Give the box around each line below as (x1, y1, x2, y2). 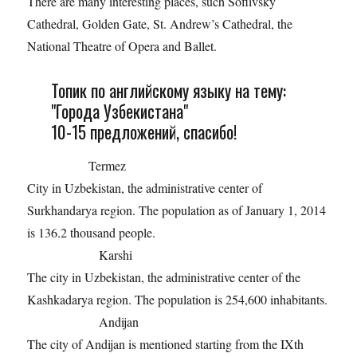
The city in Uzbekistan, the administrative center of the (27, 269, 301, 286)
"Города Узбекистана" (50, 98, 188, 124)
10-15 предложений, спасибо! (50, 119, 237, 145)
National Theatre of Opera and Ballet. (27, 37, 218, 55)
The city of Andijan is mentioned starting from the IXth (27, 335, 304, 353)
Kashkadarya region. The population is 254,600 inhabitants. (27, 291, 328, 308)
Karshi (27, 246, 133, 264)
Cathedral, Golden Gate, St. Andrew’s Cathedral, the (27, 15, 293, 33)
